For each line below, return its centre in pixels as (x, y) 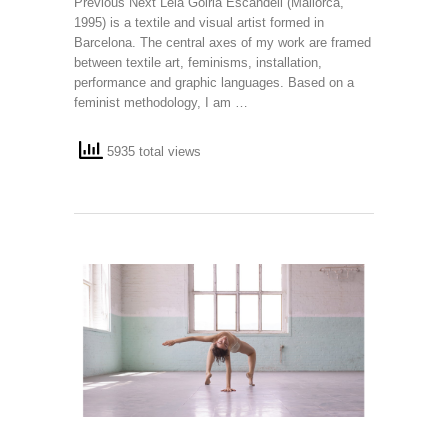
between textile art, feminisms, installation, (198, 62)
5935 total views (152, 152)
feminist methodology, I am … (161, 102)
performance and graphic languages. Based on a (214, 82)
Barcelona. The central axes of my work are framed (222, 42)
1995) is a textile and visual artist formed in (199, 22)
